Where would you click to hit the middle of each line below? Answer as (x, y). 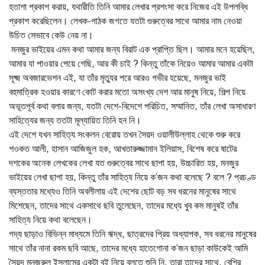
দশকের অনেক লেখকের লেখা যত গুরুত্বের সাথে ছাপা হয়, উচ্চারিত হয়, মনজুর (124, 163)
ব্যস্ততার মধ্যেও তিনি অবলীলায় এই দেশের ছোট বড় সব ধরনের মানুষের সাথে (122, 191)
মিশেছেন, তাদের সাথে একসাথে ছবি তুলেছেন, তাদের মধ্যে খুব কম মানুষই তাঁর (123, 206)
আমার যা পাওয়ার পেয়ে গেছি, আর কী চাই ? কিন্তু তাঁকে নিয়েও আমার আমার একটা (131, 64)
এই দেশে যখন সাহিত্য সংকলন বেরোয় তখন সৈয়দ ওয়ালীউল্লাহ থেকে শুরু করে (125, 135)
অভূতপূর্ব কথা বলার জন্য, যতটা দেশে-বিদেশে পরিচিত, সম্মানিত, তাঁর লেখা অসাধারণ (132, 106)
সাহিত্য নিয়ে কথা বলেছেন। (52, 220)
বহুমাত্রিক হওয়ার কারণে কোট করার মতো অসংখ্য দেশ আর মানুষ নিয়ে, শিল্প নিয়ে (127, 92)
